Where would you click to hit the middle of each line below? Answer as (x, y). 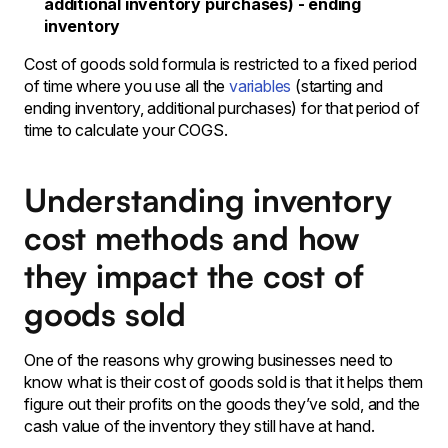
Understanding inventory (208, 200)
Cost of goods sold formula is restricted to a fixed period (220, 64)
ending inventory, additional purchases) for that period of (222, 108)
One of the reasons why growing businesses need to (209, 360)
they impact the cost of (194, 276)
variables (262, 86)
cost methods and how (192, 238)
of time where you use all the (127, 86)
